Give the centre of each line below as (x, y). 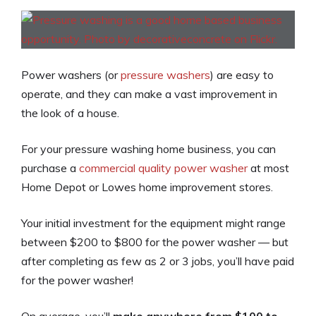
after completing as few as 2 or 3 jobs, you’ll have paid (158, 261)
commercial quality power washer (163, 168)
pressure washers (165, 75)
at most (268, 168)
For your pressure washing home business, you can (148, 149)
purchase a (50, 168)
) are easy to (242, 75)
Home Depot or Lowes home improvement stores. (147, 187)
